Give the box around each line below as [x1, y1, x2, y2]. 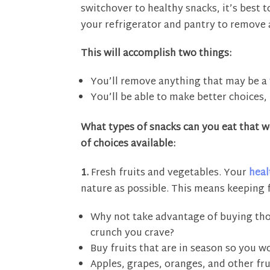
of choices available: [81, 136, 176, 154]
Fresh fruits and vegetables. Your [89, 164, 250, 182]
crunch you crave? [90, 224, 175, 242]
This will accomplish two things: [81, 45, 232, 63]
